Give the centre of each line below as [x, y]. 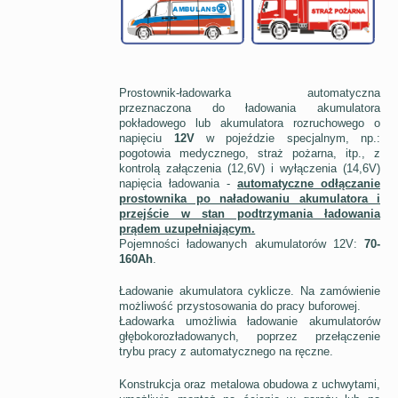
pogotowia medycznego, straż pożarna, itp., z [250, 154]
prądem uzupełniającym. [187, 229]
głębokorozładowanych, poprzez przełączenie [250, 337]
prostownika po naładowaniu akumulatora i [250, 199]
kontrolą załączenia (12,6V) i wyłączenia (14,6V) [250, 169]
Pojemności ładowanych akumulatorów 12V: [242, 244]
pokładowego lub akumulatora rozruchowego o [250, 123]
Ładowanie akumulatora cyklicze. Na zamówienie [250, 291]
